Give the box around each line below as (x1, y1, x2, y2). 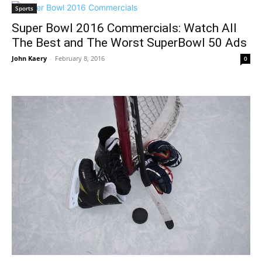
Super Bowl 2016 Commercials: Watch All (12, 21, 237, 35)
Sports (15, 4, 33, 12)
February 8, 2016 (55, 54, 105, 63)
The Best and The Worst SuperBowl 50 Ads (12, 36, 247, 50)
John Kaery (12, 54, 47, 63)
